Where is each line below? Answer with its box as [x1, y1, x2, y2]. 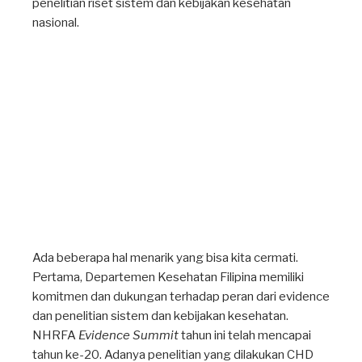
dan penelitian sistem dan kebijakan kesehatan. [32, 309, 288, 324]
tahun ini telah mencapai [179, 328, 311, 343]
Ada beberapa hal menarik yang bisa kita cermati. [32, 250, 298, 266]
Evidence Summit [78, 328, 179, 343]
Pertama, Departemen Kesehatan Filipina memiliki [32, 270, 304, 285]
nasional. [32, 15, 79, 30]
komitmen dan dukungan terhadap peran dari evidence [32, 289, 330, 305]
